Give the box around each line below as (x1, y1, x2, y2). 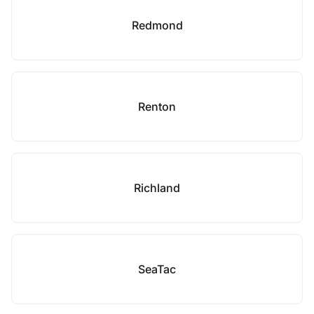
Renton (138, 100, 176, 114)
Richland (134, 181, 180, 195)
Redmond (131, 18, 183, 32)
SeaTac (138, 262, 176, 276)
